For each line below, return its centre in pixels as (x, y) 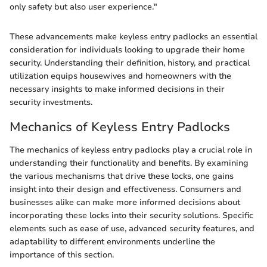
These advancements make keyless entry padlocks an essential (133, 37)
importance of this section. (62, 254)
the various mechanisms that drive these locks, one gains (122, 176)
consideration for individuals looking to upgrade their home (127, 50)
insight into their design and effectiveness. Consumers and (125, 189)
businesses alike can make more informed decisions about (125, 202)
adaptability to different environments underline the (112, 241)
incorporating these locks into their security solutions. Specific (131, 215)
